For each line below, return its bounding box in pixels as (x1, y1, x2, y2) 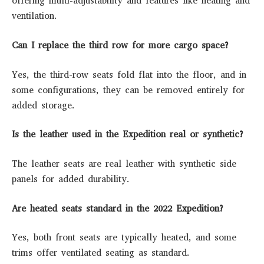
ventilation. (12, 10, 57, 22)
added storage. (12, 99, 75, 111)
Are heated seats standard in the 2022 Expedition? (12, 202, 224, 214)
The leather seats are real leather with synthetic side (12, 157, 236, 170)
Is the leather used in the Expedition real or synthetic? (12, 128, 244, 141)
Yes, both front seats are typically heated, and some (12, 232, 236, 244)
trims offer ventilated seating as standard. (12, 247, 190, 259)
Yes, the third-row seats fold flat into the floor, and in (12, 68, 246, 81)
